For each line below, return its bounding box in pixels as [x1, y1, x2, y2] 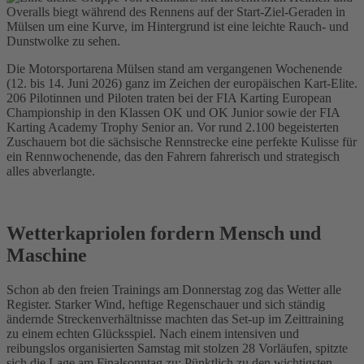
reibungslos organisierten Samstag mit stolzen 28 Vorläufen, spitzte [6, 340, 348, 355]
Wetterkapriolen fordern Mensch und [6, 222, 321, 244]
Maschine [6, 244, 87, 266]
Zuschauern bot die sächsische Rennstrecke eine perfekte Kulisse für [6, 134, 357, 149]
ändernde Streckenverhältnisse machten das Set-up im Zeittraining [6, 311, 344, 326]
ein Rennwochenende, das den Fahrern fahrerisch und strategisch [6, 149, 340, 163]
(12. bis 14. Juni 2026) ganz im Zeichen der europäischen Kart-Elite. [6, 76, 357, 90]
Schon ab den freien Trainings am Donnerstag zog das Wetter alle [6, 282, 341, 297]
